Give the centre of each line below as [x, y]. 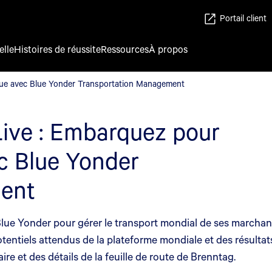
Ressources [125, 49]
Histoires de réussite [57, 49]
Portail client [243, 18]
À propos [168, 49]
